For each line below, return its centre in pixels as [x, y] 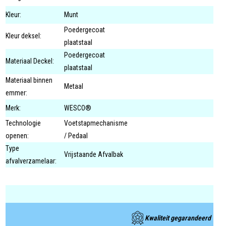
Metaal [74, 87]
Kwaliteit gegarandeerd [178, 218]
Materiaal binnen [29, 80]
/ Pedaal [76, 136]
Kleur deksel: [24, 36]
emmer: [17, 93]
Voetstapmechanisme [96, 123]
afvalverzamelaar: [31, 161]
